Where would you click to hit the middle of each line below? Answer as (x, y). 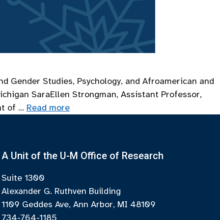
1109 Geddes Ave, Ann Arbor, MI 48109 (79, 204)
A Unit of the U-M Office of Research (83, 156)
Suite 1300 (23, 178)
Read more (48, 108)
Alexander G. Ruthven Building (61, 191)
